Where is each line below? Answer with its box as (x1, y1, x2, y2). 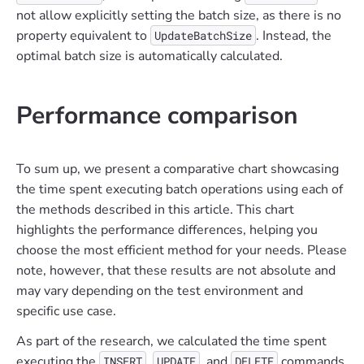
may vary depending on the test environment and (16, 282, 303, 301)
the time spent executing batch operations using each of (16, 180, 343, 199)
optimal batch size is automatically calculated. (16, 47, 283, 66)
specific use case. (16, 302, 116, 321)
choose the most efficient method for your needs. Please (16, 241, 347, 260)
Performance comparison (16, 99, 298, 133)
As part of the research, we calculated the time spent (16, 332, 327, 351)
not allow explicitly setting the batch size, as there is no (16, 6, 341, 25)
